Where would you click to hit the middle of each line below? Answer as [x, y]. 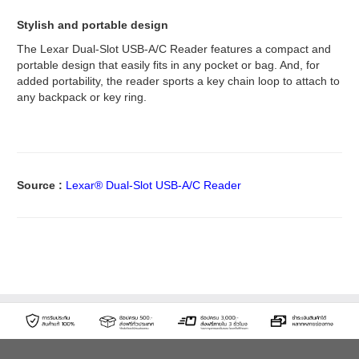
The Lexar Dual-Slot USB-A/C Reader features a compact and [174, 48]
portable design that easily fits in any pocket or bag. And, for [168, 65]
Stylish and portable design [93, 24]
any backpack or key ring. [82, 97]
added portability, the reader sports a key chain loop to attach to [178, 81]
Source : [41, 185]
